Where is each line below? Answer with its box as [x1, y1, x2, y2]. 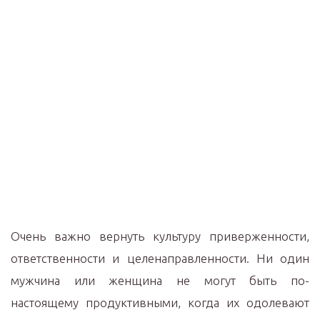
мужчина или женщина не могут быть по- [11, 274, 309, 287]
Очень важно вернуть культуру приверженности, [11, 229, 309, 243]
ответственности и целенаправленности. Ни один [11, 251, 309, 265]
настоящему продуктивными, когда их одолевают [11, 296, 309, 309]
